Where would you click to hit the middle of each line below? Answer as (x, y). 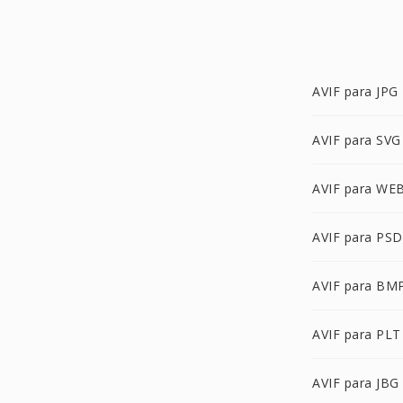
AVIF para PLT (357, 334)
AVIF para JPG (355, 91)
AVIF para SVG (357, 140)
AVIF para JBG (356, 383)
